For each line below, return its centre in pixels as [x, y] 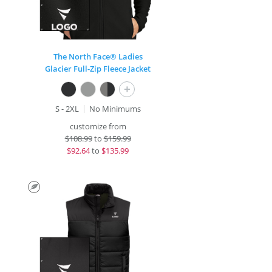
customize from [98, 126]
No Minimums [115, 109]
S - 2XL [67, 109]
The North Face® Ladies [98, 56]
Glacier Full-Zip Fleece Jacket [98, 69]
